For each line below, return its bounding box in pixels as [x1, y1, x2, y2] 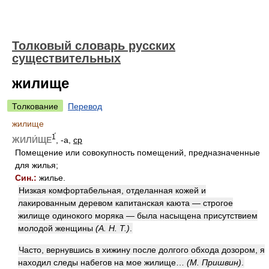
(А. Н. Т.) [95, 223, 130, 233]
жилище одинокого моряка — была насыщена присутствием [18, 210, 258, 220]
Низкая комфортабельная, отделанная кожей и [19, 185, 206, 195]
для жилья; [15, 160, 58, 170]
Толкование [12, 101, 58, 111]
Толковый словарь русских [12, 39, 175, 52]
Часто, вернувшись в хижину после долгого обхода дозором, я [19, 244, 265, 255]
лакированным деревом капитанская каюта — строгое [18, 198, 233, 208]
